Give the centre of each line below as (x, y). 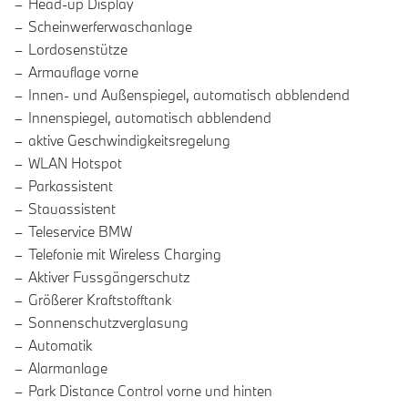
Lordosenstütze (78, 50)
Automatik (60, 346)
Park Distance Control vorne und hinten (150, 391)
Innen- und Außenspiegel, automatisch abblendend (189, 95)
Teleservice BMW (80, 232)
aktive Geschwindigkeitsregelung (129, 141)
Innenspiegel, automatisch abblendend (150, 118)
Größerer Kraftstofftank (100, 300)
